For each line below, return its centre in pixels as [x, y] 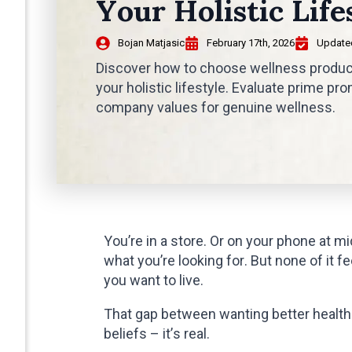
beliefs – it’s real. [157, 334]
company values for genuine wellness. [216, 107]
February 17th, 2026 [251, 43]
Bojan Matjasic [151, 43]
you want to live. [154, 280]
